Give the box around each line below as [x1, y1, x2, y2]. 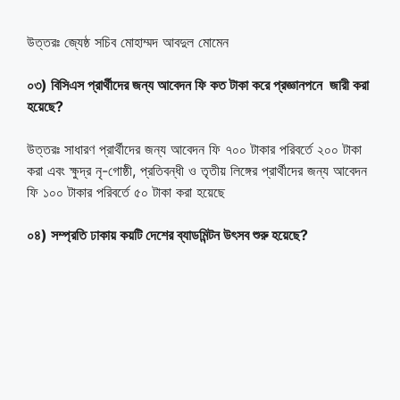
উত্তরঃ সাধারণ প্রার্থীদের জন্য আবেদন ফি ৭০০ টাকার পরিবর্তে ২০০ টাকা [27, 139, 362, 158]
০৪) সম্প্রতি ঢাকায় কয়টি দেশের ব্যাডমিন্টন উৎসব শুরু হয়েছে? [27, 225, 308, 244]
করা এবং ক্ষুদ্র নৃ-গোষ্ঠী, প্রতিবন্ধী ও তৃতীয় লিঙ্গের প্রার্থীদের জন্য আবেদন [27, 161, 367, 179]
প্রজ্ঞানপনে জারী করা [273, 75, 369, 94]
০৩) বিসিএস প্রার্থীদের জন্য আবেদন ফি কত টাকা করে [27, 75, 273, 94]
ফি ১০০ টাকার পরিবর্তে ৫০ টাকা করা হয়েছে [27, 182, 225, 201]
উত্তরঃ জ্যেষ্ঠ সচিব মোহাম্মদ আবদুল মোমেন [27, 32, 229, 51]
